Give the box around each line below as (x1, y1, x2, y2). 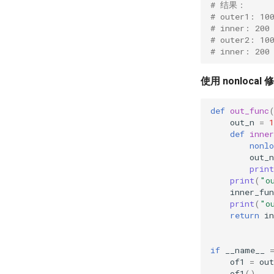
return (230, 209, 259, 221)
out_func (230, 105, 269, 116)
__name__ (225, 244, 265, 256)
